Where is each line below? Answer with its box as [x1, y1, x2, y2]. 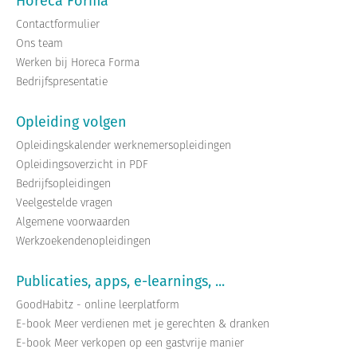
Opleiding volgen [16, 111, 127, 131]
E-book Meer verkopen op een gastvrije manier [16, 334, 244, 351]
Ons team [16, 34, 63, 51]
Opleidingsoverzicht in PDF [16, 155, 148, 172]
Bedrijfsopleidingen [16, 175, 111, 191]
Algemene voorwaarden [16, 213, 130, 229]
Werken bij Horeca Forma [16, 53, 139, 70]
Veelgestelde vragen [16, 194, 112, 210]
